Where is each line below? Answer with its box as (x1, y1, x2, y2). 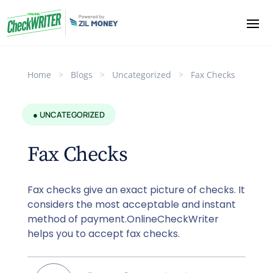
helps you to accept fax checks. (27, 226, 180, 241)
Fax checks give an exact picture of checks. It (27, 182, 245, 197)
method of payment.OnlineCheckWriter (27, 211, 219, 226)
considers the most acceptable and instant (27, 197, 236, 211)
